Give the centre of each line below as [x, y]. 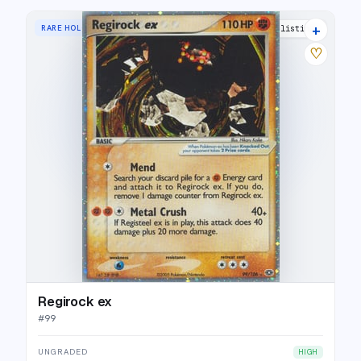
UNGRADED [63, 352]
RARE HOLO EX [71, 28]
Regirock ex [75, 302]
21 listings [293, 29]
